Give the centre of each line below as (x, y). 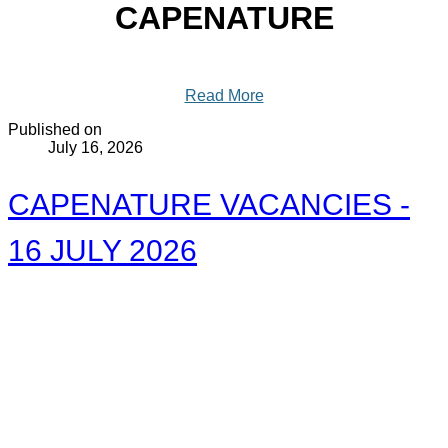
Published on (55, 129)
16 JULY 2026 (102, 250)
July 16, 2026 (95, 147)
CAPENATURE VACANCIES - (209, 204)
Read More (224, 95)
